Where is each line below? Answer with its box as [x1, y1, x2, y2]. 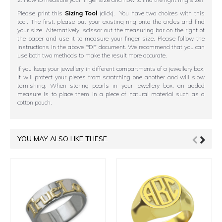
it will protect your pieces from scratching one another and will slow [17, 73, 205, 81]
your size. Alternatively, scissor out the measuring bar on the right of [17, 26, 205, 34]
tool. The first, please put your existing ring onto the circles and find [17, 17, 205, 25]
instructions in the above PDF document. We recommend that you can [17, 43, 205, 51]
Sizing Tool [64, 9, 98, 17]
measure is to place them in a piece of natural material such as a [17, 90, 205, 98]
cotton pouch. [17, 98, 52, 106]
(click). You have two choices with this [99, 9, 205, 17]
